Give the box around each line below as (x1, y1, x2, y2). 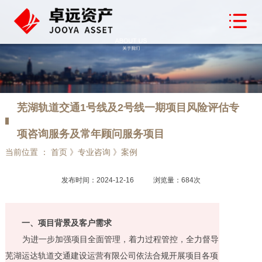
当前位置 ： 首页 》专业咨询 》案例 (5, 147, 137, 157)
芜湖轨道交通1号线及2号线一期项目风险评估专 (16, 101, 239, 113)
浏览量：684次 (153, 175, 201, 184)
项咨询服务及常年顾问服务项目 (16, 127, 164, 140)
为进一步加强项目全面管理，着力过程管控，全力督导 (22, 234, 219, 244)
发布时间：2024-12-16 (61, 175, 136, 184)
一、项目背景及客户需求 (21, 218, 112, 227)
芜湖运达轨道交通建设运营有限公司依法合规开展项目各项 (5, 250, 218, 260)
